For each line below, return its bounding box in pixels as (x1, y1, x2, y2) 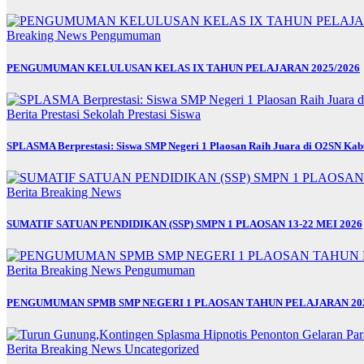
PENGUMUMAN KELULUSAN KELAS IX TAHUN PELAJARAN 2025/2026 (6, 61, 360, 74)
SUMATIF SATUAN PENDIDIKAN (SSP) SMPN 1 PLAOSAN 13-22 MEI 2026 (6, 218, 362, 231)
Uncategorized (124, 341, 199, 356)
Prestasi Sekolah (41, 106, 128, 121)
